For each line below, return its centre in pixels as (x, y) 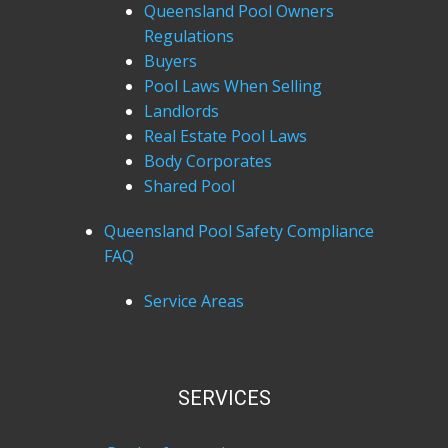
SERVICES (224, 398)
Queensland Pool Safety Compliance (239, 231)
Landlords (181, 111)
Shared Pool (189, 186)
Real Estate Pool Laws (225, 136)
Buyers (170, 61)
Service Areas (194, 301)
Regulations (189, 36)
